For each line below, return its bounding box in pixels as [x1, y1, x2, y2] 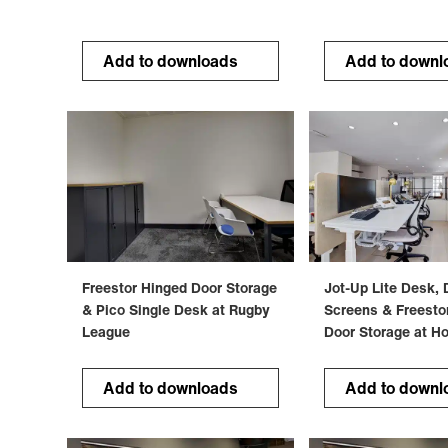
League [82, 321, 131, 343]
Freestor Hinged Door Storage [82, 277, 278, 299]
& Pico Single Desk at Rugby [82, 299, 271, 321]
